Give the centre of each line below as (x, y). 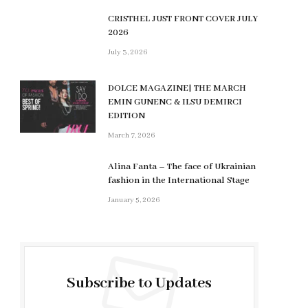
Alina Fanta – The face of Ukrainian (182, 167)
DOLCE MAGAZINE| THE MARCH (177, 89)
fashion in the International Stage (179, 181)
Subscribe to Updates (139, 284)
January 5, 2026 (134, 200)
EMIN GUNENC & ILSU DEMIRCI (175, 102)
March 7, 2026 (132, 136)
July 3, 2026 (128, 53)
